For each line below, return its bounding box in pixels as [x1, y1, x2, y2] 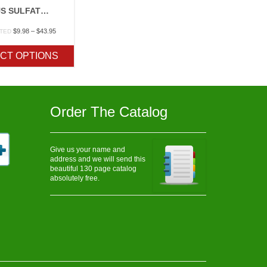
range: [55, 36, 74, 44]
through [55, 55, 78, 63]
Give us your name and [49, 145, 125, 154]
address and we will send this [49, 154, 145, 163]
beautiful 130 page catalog [49, 164, 136, 173]
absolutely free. [49, 173, 100, 182]
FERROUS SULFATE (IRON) [41, 5, 49, 15]
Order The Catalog [49, 103, 167, 120]
